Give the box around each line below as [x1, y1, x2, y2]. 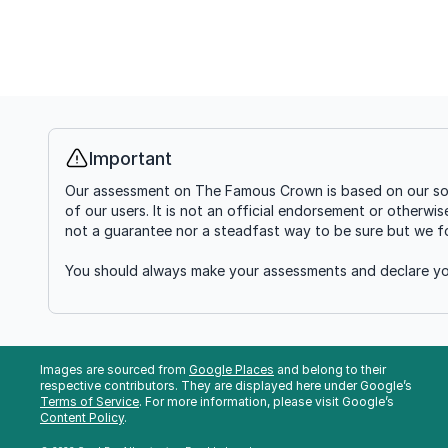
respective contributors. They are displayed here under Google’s [40, 378, 412, 393]
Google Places [189, 362, 274, 377]
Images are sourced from [40, 362, 189, 377]
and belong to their [274, 362, 386, 377]
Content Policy [40, 410, 124, 425]
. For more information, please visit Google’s [139, 394, 394, 409]
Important [89, 148, 172, 169]
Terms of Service [40, 394, 139, 409]
